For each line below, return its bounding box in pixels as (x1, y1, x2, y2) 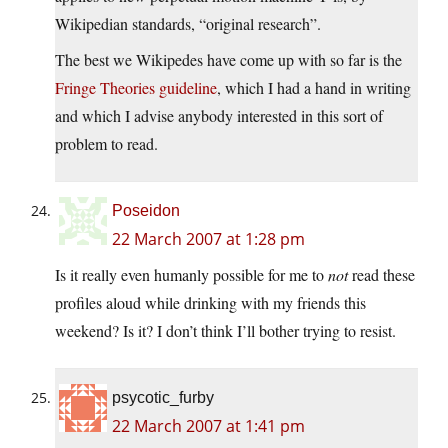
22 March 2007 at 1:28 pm (112, 228, 305, 251)
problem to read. (55, 133, 158, 155)
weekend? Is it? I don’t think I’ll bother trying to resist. (55, 320, 396, 342)
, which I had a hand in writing (217, 77, 411, 99)
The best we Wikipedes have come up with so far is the (55, 49, 402, 71)
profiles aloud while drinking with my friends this (55, 292, 366, 314)
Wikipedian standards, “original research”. (55, 13, 321, 35)
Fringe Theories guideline (55, 77, 217, 99)
